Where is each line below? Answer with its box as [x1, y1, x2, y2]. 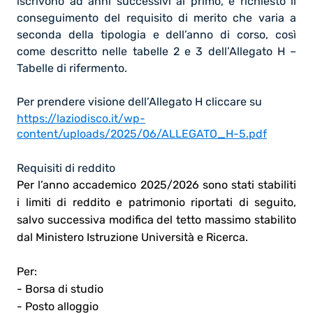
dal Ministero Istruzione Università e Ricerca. [17, 230, 248, 244]
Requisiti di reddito [17, 161, 115, 175]
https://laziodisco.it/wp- [17, 111, 145, 125]
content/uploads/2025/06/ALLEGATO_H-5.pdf [17, 126, 267, 140]
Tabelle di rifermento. [17, 61, 127, 75]
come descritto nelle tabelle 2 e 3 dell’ [17, 44, 229, 58]
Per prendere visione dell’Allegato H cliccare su [17, 94, 262, 108]
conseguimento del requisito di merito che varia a [17, 10, 296, 24]
